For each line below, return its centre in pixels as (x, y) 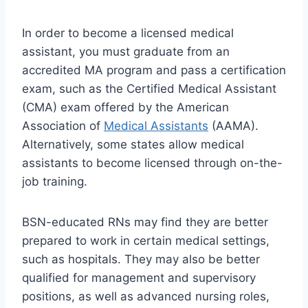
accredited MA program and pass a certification (154, 70)
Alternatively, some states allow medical (133, 145)
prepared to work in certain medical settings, (146, 241)
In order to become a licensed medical (128, 33)
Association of (63, 126)
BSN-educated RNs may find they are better (145, 222)
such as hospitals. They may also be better (141, 260)
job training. (55, 182)
